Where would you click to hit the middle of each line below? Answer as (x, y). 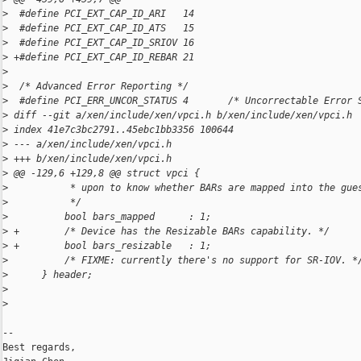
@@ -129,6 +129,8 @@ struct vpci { (104, 174)
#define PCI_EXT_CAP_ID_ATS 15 (101, 29)
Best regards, (39, 348)
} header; (50, 275)
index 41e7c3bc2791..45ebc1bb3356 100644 (121, 130)
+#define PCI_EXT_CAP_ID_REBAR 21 (101, 58)
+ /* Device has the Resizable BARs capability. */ (169, 232)
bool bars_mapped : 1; (110, 217)
